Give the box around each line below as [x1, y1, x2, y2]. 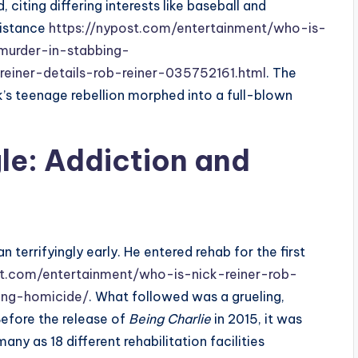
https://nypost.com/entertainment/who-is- [46, 20, 326, 37]
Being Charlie [129, 311, 211, 328]
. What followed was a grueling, [89, 288, 284, 305]
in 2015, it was [211, 311, 302, 328]
